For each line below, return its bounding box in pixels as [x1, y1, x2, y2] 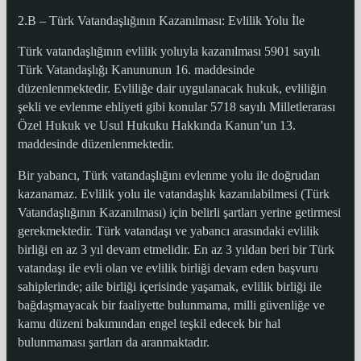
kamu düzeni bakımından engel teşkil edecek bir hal [17, 316, 280, 330]
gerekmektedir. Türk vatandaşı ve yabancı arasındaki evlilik [17, 223, 319, 238]
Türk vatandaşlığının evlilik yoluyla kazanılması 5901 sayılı [17, 44, 320, 59]
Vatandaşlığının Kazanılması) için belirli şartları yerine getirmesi [17, 205, 341, 219]
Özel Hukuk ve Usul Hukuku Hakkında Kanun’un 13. [17, 118, 296, 133]
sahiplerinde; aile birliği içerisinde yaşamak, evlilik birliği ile [17, 279, 322, 293]
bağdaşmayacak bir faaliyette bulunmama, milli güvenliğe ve [17, 297, 325, 312]
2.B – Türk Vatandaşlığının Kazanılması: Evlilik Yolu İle [17, 13, 305, 27]
